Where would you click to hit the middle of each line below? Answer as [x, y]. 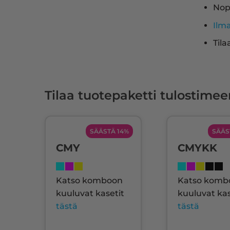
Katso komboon [89, 181]
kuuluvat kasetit [90, 194]
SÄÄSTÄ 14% [109, 131]
